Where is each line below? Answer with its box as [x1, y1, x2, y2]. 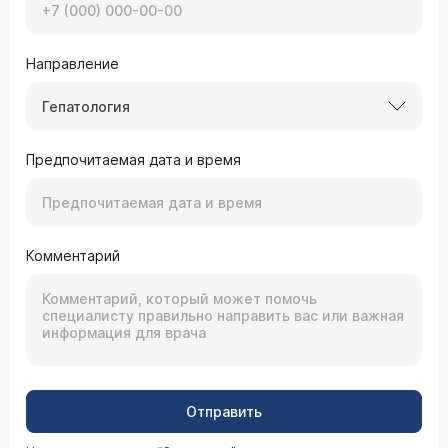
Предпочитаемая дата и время [26, 150, 241, 168]
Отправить [186, 402, 262, 420]
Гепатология [42, 97, 130, 115]
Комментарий [26, 246, 120, 264]
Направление [26, 54, 119, 72]
